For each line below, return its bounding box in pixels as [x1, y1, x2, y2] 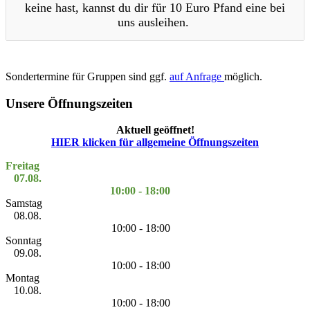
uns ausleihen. [118, 15, 192, 29]
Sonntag [6, 235, 42, 247]
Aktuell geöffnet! [116, 124, 194, 136]
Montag [6, 272, 39, 284]
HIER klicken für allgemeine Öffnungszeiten [51, 136, 259, 149]
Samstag [6, 197, 42, 210]
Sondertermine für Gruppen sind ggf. [6, 70, 170, 82]
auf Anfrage [170, 70, 224, 82]
